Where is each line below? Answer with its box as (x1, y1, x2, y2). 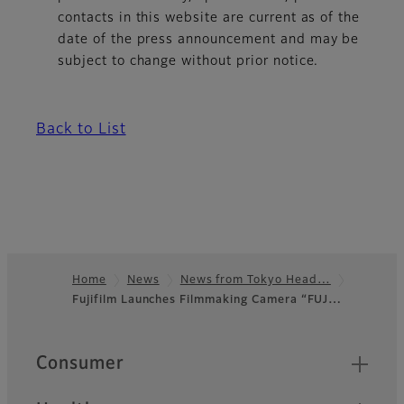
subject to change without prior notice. (58, 54, 319, 68)
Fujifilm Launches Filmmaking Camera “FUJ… (72, 294, 343, 306)
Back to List (36, 122, 126, 137)
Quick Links (35, 346, 136, 364)
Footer (6, 298, 78, 321)
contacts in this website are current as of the (58, 11, 361, 24)
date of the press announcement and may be (58, 32, 360, 46)
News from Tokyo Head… (179, 274, 331, 286)
